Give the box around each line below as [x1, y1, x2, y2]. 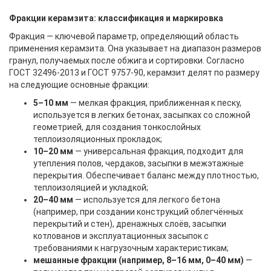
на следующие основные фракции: [9, 80, 149, 90]
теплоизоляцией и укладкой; [33, 183, 148, 192]
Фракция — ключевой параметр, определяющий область [9, 31, 239, 41]
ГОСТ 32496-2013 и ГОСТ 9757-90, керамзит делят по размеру [9, 68, 260, 77]
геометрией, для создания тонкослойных [33, 122, 201, 132]
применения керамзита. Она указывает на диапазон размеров [9, 44, 261, 53]
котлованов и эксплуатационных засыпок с [33, 231, 209, 241]
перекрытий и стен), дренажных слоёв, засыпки [33, 219, 226, 229]
